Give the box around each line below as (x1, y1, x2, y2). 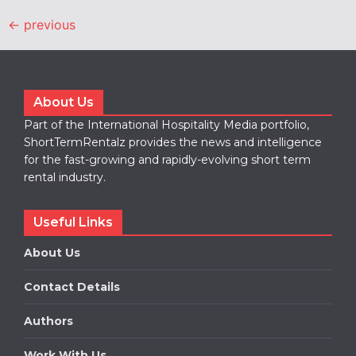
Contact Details (24, 280, 120, 295)
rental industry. (24, 170, 106, 185)
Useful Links (33, 215, 113, 230)
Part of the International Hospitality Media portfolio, (24, 118, 309, 133)
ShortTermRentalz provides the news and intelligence (24, 135, 322, 150)
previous (20, 17, 75, 33)
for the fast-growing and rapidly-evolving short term (24, 153, 311, 168)
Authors (24, 314, 73, 329)
